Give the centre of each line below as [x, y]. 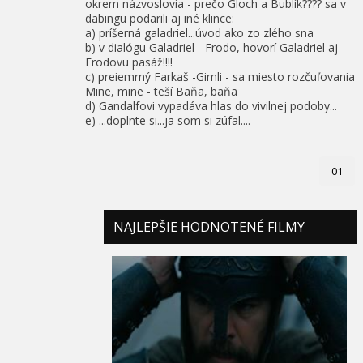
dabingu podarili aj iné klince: [160, 18]
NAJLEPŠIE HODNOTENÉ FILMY [209, 226]
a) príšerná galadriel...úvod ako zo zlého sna [199, 32]
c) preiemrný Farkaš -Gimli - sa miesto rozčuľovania [220, 76]
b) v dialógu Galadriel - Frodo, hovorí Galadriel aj [211, 47]
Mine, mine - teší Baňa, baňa [161, 91]
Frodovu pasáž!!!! [129, 62]
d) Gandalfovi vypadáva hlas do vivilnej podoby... [211, 105]
